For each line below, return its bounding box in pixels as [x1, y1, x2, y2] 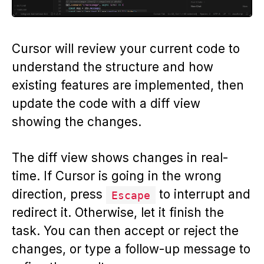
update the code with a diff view [12, 96, 200, 111]
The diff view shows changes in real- [12, 150, 228, 166]
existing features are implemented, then [12, 78, 244, 93]
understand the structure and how [12, 60, 213, 75]
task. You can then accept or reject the [12, 223, 239, 239]
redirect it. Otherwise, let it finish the [12, 205, 224, 220]
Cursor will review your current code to [12, 41, 240, 57]
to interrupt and [156, 187, 251, 202]
